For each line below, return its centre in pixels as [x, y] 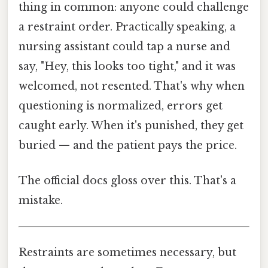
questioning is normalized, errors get [121, 106]
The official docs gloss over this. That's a [127, 180]
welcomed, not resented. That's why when [132, 86]
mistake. [41, 200]
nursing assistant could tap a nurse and [124, 46]
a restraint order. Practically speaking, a [127, 27]
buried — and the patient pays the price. [128, 145]
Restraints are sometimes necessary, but [127, 253]
